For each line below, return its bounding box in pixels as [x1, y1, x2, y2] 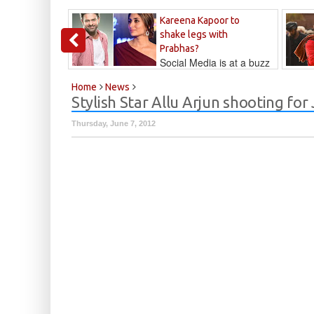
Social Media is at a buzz [160, 55, 270, 70]
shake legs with [160, 29, 228, 41]
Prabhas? [160, 43, 199, 55]
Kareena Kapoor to [160, 15, 240, 27]
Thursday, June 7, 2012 [71, 119, 156, 128]
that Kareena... [72, 69, 138, 84]
